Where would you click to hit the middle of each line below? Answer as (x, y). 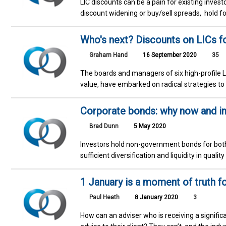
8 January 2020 (156, 197)
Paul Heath (105, 197)
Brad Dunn (104, 126)
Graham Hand (109, 55)
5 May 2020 (149, 126)
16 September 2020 (169, 55)
